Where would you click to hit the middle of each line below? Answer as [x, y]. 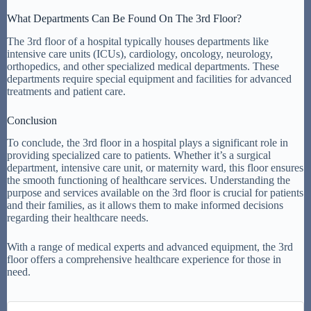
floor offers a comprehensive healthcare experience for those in [144, 260]
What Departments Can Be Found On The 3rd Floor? [124, 18]
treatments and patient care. [66, 91]
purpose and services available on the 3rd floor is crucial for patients [155, 193]
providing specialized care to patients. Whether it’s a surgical [139, 155]
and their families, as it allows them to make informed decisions [145, 205]
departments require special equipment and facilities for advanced [149, 78]
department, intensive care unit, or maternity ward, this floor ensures [155, 168]
